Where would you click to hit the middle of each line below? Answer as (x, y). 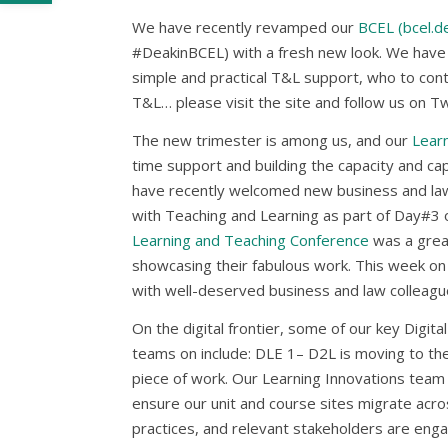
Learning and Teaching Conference (250, 240)
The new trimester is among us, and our (272, 140)
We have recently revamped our (245, 27)
